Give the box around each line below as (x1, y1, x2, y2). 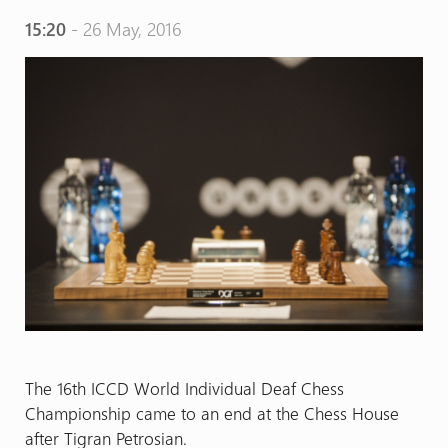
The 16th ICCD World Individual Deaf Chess (24, 377, 344, 399)
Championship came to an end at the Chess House (24, 402, 399, 424)
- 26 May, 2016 (65, 16, 181, 41)
